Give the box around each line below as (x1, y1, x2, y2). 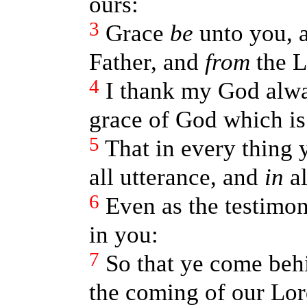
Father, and (88, 49, 205, 75)
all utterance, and (88, 164, 265, 191)
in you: (88, 221, 158, 248)
